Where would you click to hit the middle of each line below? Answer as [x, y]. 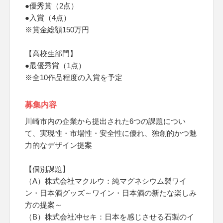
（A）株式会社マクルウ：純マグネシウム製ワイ [106, 181]
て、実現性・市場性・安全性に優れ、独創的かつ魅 [111, 133]
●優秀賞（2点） [52, 6]
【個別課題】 [47, 169]
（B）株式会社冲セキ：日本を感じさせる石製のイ [110, 217]
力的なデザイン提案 [58, 145]
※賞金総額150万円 [57, 30]
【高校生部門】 [51, 54]
